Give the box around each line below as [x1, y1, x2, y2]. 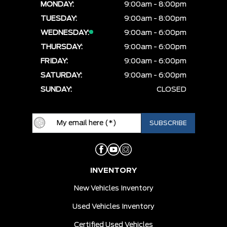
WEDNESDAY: [41, 29, 89, 37]
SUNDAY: [41, 86, 72, 94]
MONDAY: [41, 1, 74, 9]
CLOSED [157, 86, 186, 94]
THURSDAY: [41, 44, 83, 51]
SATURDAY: [41, 72, 82, 80]
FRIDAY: [41, 58, 68, 65]
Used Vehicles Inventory [72, 203, 155, 211]
